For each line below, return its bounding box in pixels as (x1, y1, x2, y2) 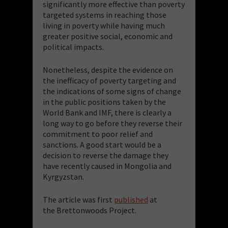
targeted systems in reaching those (43, 9, 166, 20)
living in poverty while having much (43, 20, 165, 31)
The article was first (43, 194, 114, 205)
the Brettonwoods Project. (43, 205, 136, 215)
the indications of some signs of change (43, 85, 181, 96)
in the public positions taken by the (43, 96, 166, 107)
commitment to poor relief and (43, 128, 153, 139)
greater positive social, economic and (43, 31, 173, 41)
